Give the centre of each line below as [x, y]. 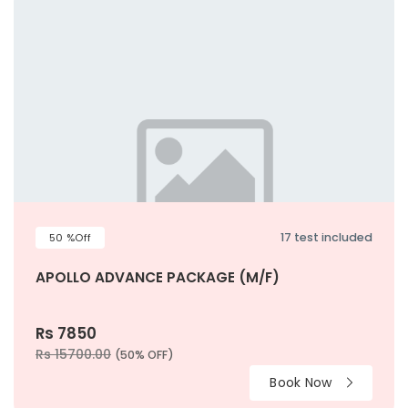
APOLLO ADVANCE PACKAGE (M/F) [158, 277]
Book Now [303, 382]
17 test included [326, 237]
